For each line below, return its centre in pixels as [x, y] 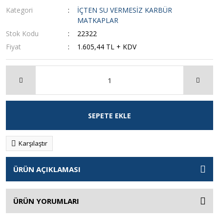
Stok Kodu [22, 33]
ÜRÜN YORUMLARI [46, 201]
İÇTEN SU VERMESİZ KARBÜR [125, 10]
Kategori [19, 10]
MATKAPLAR [98, 20]
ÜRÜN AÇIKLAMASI [47, 169]
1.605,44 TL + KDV [107, 47]
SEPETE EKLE [109, 115]
